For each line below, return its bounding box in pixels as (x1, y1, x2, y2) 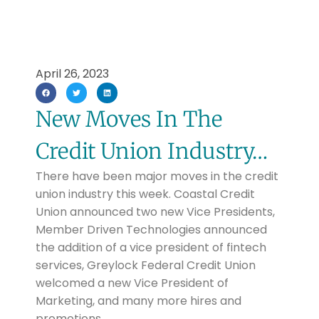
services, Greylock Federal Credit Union (35, 257, 256, 274)
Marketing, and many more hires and (35, 293, 241, 310)
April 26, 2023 (35, 66, 109, 82)
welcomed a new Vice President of (35, 275, 229, 292)
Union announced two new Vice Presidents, (35, 204, 275, 221)
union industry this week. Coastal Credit (35, 186, 255, 203)
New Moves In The (35, 105, 222, 133)
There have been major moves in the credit (35, 168, 278, 185)
